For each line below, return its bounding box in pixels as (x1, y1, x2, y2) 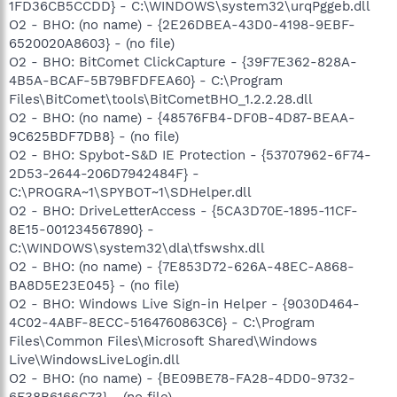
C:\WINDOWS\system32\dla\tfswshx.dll (9, 239, 265, 256)
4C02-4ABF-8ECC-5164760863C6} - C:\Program (9, 314, 315, 331)
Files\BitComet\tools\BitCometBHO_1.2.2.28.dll (9, 90, 313, 107)
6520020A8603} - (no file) (9, 35, 175, 51)
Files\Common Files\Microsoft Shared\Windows (9, 332, 317, 349)
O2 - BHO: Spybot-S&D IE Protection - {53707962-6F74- (9, 146, 371, 163)
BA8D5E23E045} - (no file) (9, 276, 179, 293)
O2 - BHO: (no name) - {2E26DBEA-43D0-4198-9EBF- (9, 16, 355, 33)
